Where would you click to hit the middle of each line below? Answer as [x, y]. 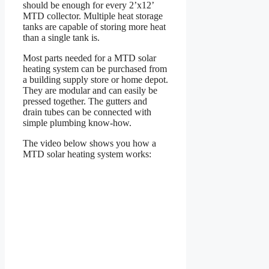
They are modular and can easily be [90, 91]
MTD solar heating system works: [87, 154]
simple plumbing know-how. [77, 123]
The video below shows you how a [89, 144]
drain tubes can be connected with [87, 112]
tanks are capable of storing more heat [94, 27]
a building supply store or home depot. [95, 80]
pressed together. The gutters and [85, 101]
